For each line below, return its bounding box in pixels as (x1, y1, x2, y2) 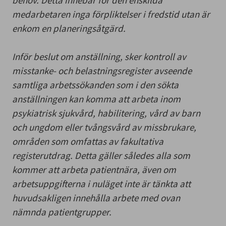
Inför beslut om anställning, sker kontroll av (12, 50, 186, 63)
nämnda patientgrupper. (12, 205, 111, 218)
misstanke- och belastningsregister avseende (12, 64, 192, 77)
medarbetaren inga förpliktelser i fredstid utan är (12, 8, 210, 20)
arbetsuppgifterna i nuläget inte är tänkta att (12, 177, 191, 190)
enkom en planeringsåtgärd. (12, 22, 126, 34)
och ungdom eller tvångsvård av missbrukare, (12, 121, 196, 133)
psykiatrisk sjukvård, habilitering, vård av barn (12, 106, 200, 119)
